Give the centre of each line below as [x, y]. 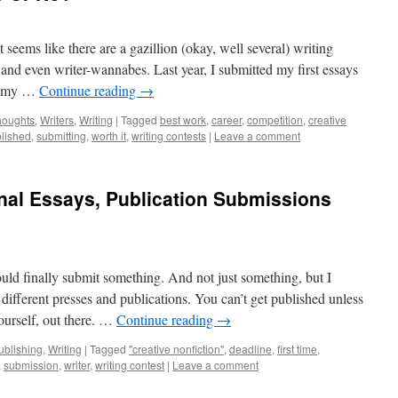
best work [183, 119]
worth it [109, 135]
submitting [61, 135]
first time [297, 349]
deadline [251, 349]
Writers [57, 119]
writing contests [169, 135]
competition [275, 119]
